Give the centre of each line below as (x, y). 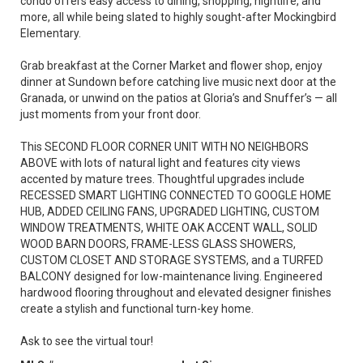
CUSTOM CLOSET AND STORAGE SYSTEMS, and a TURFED (172, 260)
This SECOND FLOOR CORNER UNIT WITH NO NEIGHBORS (164, 147)
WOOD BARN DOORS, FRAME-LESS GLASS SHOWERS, (158, 244)
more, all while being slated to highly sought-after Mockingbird (178, 17)
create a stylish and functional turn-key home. (137, 309)
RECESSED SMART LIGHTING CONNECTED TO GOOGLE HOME (176, 195)
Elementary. (51, 33)
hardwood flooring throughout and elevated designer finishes (176, 293)
